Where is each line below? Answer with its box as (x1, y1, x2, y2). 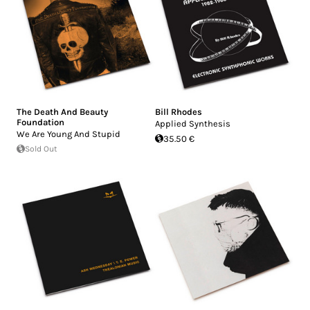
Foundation (17, 116, 64, 127)
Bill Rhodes (155, 106, 202, 117)
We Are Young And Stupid (17, 128, 120, 139)
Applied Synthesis (155, 118, 230, 129)
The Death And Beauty (17, 106, 108, 117)
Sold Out (25, 143, 57, 154)
